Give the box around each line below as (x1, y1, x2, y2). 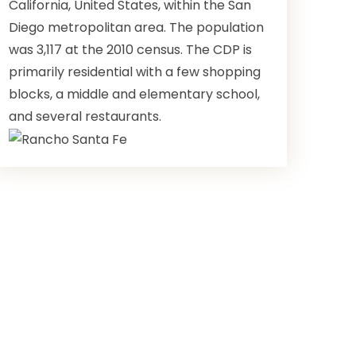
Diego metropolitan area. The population (9, 18, 264, 37)
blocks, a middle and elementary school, (9, 85, 260, 103)
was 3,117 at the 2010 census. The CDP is (9, 41, 252, 59)
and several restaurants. (9, 107, 161, 126)
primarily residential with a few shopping (9, 63, 261, 81)
